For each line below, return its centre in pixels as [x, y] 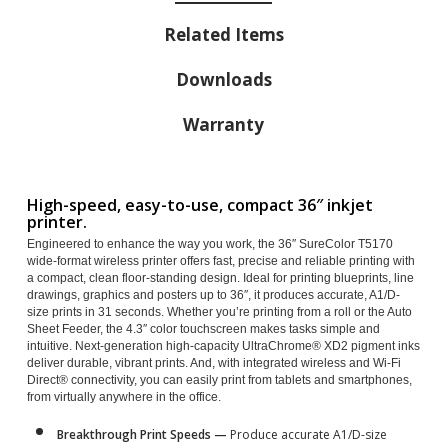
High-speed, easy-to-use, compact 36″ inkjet [199, 205]
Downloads [223, 80]
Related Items [223, 35]
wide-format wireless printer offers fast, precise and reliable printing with [220, 261]
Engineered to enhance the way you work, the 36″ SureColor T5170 [209, 244]
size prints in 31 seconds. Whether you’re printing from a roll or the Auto [219, 312]
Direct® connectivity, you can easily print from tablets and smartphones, [219, 380]
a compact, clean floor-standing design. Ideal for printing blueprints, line [220, 278]
